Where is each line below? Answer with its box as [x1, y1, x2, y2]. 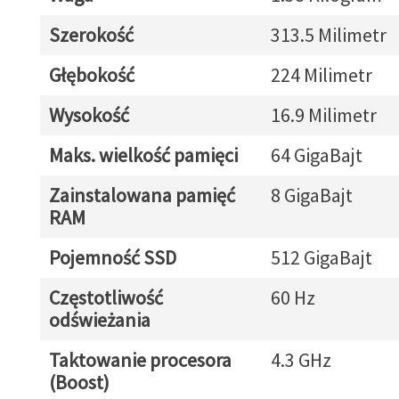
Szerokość [48, 22, 134, 47]
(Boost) [48, 370, 110, 395]
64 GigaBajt [270, 142, 362, 167]
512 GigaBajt [270, 245, 372, 270]
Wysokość [48, 102, 129, 127]
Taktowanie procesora [48, 347, 232, 372]
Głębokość [48, 62, 134, 87]
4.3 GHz [270, 347, 331, 372]
